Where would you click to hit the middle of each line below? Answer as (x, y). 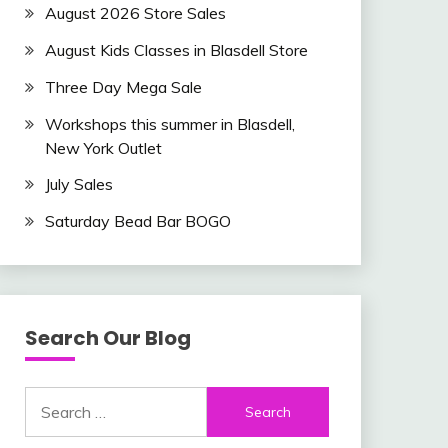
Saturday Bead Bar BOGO (137, 221)
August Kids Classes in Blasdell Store (176, 49)
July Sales (78, 184)
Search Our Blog (107, 338)
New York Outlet (103, 147)
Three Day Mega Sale (123, 86)
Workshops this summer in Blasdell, (169, 123)
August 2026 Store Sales (135, 13)
